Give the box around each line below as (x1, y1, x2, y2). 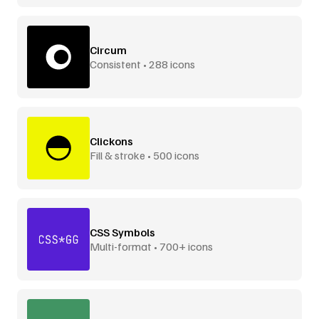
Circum (90, 42, 127, 57)
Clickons (90, 133, 133, 148)
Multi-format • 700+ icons (90, 239, 213, 253)
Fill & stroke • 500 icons (90, 147, 199, 162)
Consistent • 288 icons (90, 56, 195, 71)
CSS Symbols (90, 224, 155, 239)
